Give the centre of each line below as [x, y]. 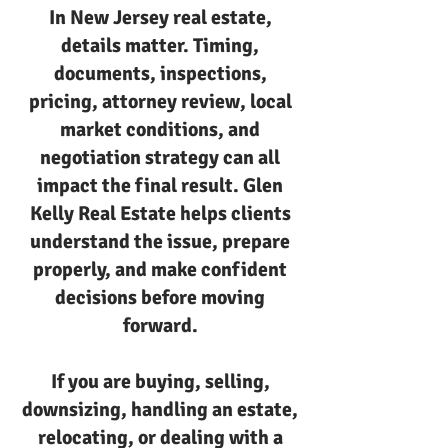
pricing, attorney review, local [160, 101]
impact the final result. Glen [160, 185]
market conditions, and [160, 129]
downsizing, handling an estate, [160, 409]
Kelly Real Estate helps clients [160, 213]
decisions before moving [160, 297]
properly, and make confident [160, 269]
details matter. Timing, [160, 45]
